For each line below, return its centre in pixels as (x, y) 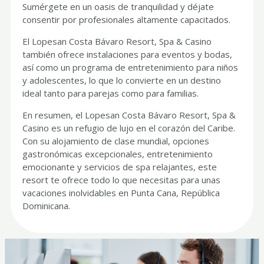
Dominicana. (47, 206)
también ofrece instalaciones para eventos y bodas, (128, 55)
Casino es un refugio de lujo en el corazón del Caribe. (129, 128)
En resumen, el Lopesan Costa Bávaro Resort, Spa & (129, 115)
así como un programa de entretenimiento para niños (131, 67)
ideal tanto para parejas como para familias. (111, 93)
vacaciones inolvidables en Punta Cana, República (121, 193)
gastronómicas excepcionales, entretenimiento (118, 154)
